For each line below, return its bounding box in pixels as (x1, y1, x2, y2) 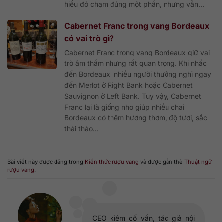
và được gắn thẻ (139, 158, 184, 166)
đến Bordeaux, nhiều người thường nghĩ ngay (64, 69, 211, 78)
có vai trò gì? (64, 33, 114, 43)
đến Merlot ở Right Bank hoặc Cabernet (64, 80, 193, 89)
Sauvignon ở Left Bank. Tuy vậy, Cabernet (64, 91, 201, 100)
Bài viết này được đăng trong (7, 158, 85, 166)
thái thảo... (64, 124, 99, 133)
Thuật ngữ (184, 158, 212, 166)
